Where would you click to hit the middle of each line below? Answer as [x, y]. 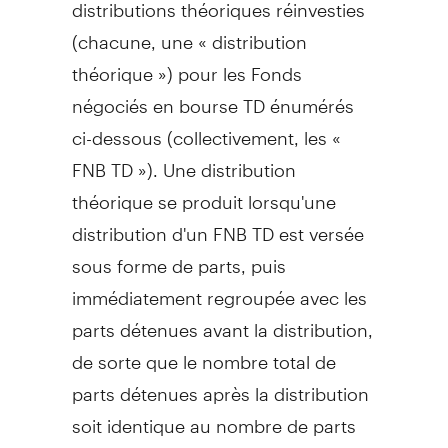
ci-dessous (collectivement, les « [206, 129]
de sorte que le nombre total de [203, 353]
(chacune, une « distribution [189, 33]
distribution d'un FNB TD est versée [217, 225]
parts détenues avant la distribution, [222, 321]
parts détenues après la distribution [220, 385]
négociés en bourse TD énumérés [212, 97]
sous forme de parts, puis [178, 257]
